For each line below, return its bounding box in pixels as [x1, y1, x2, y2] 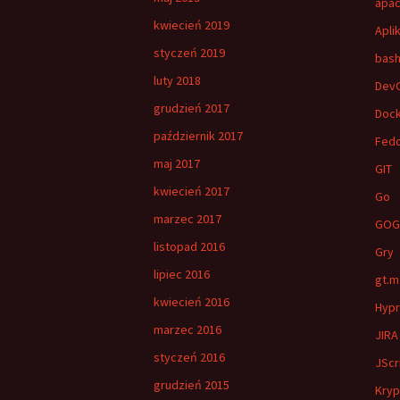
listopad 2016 [154, 238, 225, 254]
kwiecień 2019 [154, 17, 229, 33]
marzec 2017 [154, 211, 221, 227]
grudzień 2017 [154, 100, 229, 116]
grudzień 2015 [154, 377, 229, 393]
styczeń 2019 [154, 45, 225, 61]
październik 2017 [154, 128, 243, 144]
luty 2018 [154, 72, 201, 88]
